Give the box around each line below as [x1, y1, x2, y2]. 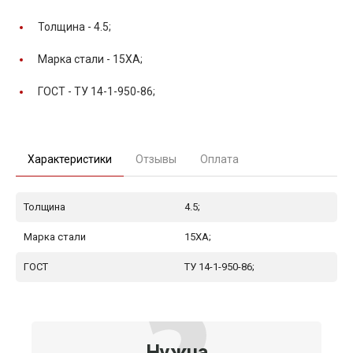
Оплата [200, 152, 239, 165]
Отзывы [136, 152, 176, 165]
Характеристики [28, 152, 112, 165]
